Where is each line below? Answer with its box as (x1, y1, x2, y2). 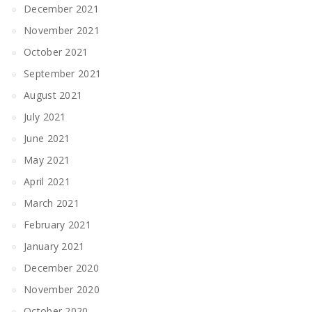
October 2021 (24, 45, 88, 58)
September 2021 (24, 67, 102, 80)
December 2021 (24, 2, 99, 15)
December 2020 (24, 261, 99, 274)
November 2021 (24, 24, 100, 37)
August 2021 (24, 88, 83, 102)
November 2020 (24, 283, 100, 296)
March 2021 (24, 196, 79, 210)
